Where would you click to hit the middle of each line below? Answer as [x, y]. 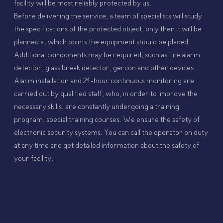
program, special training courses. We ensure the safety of [107, 120]
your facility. [34, 159]
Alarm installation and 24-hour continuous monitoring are [104, 81]
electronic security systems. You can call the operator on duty [111, 133]
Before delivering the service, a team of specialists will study [108, 17]
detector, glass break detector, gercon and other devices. [105, 68]
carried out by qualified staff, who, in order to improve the [106, 94]
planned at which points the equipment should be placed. [102, 43]
